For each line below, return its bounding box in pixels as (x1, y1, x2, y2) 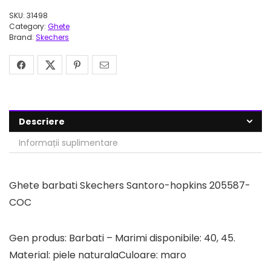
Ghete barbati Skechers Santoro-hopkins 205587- (9, 178, 250, 192)
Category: (9, 21, 48, 31)
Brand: (9, 32, 36, 42)
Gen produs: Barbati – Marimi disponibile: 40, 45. (9, 231, 235, 245)
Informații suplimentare (19, 137, 118, 149)
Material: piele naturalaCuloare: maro (9, 248, 186, 262)
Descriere (19, 116, 65, 128)
